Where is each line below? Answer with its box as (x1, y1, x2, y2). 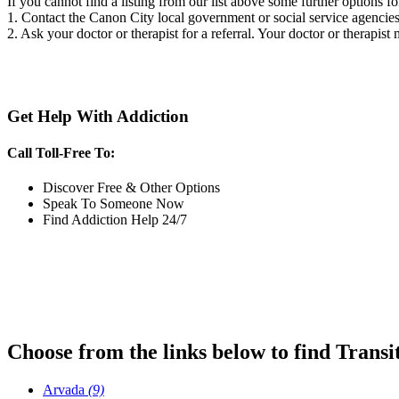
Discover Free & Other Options (43, 180, 220, 196)
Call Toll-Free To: (7, 145, 115, 161)
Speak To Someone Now (43, 196, 184, 212)
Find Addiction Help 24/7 (43, 212, 187, 228)
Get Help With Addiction (7, 106, 189, 126)
